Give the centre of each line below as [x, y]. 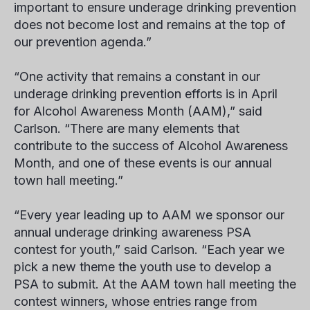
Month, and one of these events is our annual [143, 163]
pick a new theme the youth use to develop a [143, 267]
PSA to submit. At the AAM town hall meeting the [155, 284]
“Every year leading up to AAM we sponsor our [149, 215]
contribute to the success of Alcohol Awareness [151, 146]
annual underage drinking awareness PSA [133, 232]
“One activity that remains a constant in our [137, 76]
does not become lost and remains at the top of [150, 25]
